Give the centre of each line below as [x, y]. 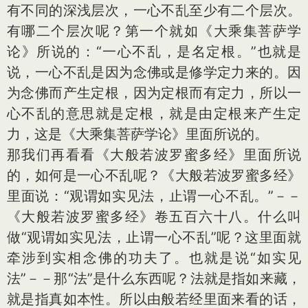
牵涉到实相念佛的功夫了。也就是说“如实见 [154, 258]
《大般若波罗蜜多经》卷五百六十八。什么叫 [154, 217]
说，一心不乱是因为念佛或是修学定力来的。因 [154, 72]
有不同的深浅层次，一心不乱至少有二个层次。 [154, 10]
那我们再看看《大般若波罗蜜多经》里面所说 [154, 155]
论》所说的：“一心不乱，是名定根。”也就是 [154, 52]
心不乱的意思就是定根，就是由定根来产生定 [154, 113]
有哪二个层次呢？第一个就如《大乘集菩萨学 [154, 31]
